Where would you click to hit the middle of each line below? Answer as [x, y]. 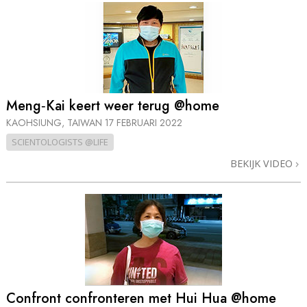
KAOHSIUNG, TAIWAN [56, 123]
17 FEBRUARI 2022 [144, 123]
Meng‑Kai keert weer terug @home [113, 106]
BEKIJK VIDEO [263, 164]
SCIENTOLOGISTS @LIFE [60, 142]
